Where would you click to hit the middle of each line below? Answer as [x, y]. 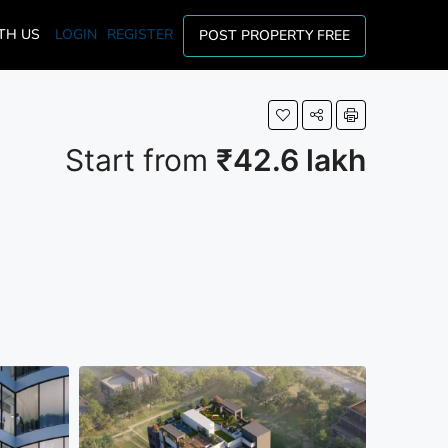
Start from [140, 160]
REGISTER [140, 34]
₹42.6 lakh [291, 160]
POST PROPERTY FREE [274, 35]
